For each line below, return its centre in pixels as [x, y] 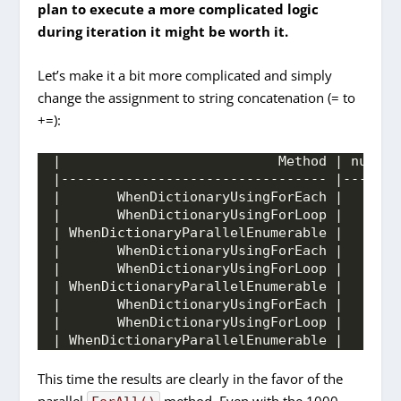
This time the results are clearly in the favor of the [191, 378]
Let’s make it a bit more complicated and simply [185, 75]
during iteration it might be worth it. [163, 31]
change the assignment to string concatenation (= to [197, 97]
